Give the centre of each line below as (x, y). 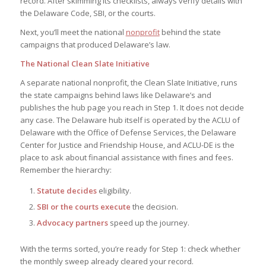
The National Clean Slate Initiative (85, 63)
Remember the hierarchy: (66, 170)
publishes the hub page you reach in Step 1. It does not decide (132, 107)
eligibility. (114, 190)
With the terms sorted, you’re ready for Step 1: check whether (130, 248)
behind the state (190, 32)
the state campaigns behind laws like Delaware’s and (115, 95)
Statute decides (66, 190)
